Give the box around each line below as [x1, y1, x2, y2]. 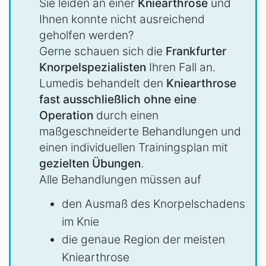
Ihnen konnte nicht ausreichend [39, 12, 205, 27]
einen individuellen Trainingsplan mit [39, 140, 228, 155]
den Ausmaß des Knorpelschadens [62, 196, 245, 211]
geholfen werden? [39, 28, 134, 43]
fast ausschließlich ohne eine [39, 92, 197, 107]
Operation [39, 108, 93, 123]
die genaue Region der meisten [62, 232, 225, 246]
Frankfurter [166, 44, 226, 59]
